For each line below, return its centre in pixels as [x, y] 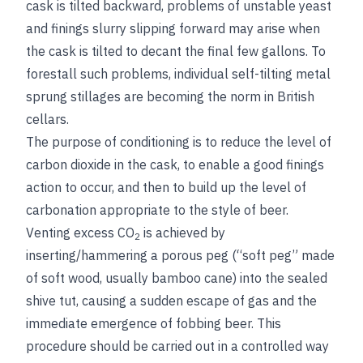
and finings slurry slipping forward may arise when [173, 29]
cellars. [47, 120]
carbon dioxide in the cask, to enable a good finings [175, 165]
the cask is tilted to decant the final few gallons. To [176, 51]
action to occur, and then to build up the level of [166, 188]
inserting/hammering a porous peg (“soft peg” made [180, 256]
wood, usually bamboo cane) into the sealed [198, 278]
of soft [47, 278]
